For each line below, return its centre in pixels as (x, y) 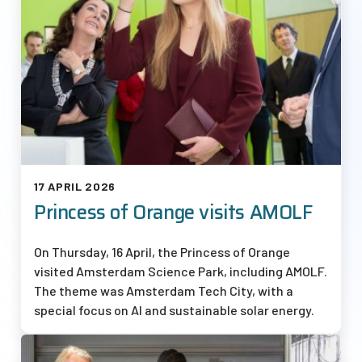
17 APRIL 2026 (75, 186)
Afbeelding (54, 347)
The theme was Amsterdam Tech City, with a (164, 290)
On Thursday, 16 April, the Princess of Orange (162, 251)
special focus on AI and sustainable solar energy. (175, 309)
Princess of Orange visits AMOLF (173, 212)
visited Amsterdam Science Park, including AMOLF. (181, 271)
